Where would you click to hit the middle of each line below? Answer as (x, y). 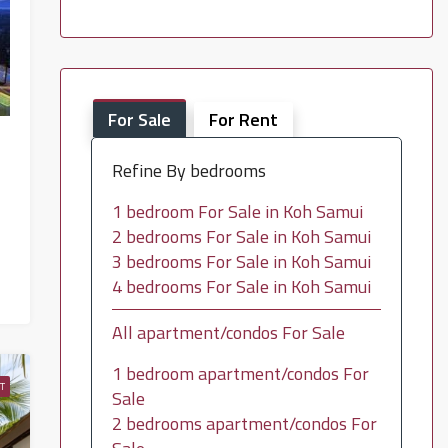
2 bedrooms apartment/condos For (244, 423)
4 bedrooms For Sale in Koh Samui (241, 286)
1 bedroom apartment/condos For (240, 373)
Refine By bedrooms (188, 170)
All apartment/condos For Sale (228, 332)
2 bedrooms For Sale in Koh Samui (241, 236)
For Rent (243, 119)
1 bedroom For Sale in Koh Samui (237, 211)
